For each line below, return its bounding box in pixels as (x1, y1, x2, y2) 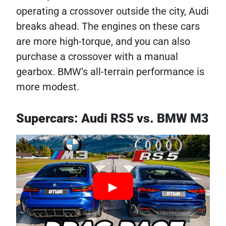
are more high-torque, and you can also (16, 35, 190, 47)
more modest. (16, 80, 79, 93)
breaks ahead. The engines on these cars (16, 20, 200, 32)
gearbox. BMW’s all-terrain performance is (16, 65, 204, 78)
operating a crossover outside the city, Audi (16, 5, 209, 17)
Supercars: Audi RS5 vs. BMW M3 (16, 110, 208, 126)
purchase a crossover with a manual (16, 50, 178, 63)
